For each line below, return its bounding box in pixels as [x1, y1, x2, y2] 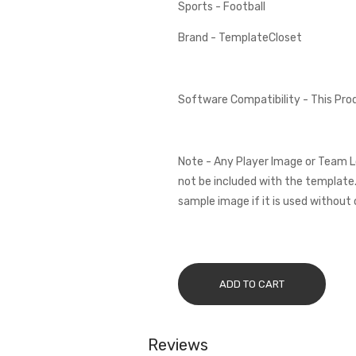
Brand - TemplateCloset [177, 31, 302, 44]
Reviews [147, 335, 208, 354]
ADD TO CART [219, 278, 284, 290]
